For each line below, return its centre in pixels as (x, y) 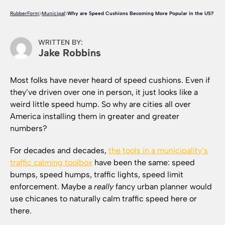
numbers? (29, 128)
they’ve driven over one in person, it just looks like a (104, 92)
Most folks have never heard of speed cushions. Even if (110, 80)
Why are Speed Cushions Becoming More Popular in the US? (140, 13)
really (104, 187)
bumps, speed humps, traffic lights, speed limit (97, 175)
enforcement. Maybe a (52, 187)
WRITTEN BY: (61, 42)
